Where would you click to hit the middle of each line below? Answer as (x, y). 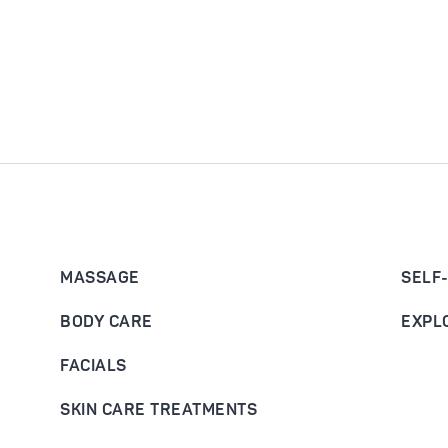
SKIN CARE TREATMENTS (158, 410)
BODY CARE (106, 322)
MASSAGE (100, 278)
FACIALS (93, 366)
